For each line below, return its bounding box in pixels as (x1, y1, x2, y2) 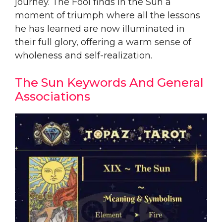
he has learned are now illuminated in (15, 23, 185, 34)
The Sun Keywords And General (15, 75, 204, 90)
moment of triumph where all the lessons (15, 9, 200, 21)
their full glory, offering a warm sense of (15, 36, 191, 48)
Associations (15, 89, 90, 104)
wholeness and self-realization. (15, 50, 152, 61)
